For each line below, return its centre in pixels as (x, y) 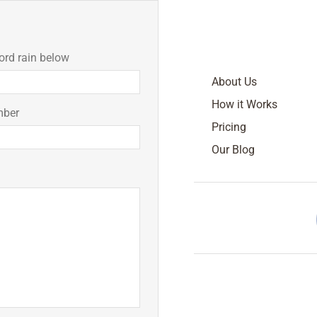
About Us (234, 81)
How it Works (244, 104)
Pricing (229, 127)
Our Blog (233, 149)
